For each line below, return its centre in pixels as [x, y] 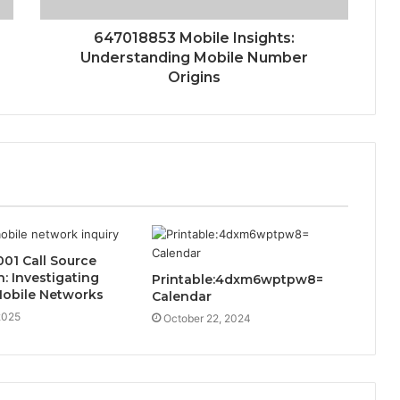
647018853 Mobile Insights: [194, 37]
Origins [194, 77]
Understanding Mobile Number [194, 57]
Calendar [181, 296]
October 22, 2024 [207, 318]
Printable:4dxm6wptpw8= [237, 279]
